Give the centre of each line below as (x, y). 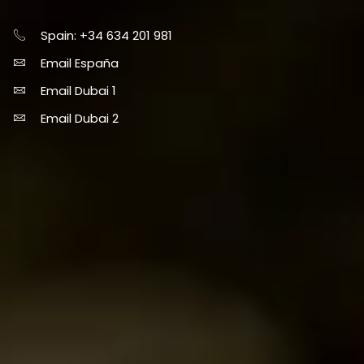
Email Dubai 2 (79, 118)
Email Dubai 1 (78, 90)
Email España (79, 63)
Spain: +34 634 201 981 (106, 35)
